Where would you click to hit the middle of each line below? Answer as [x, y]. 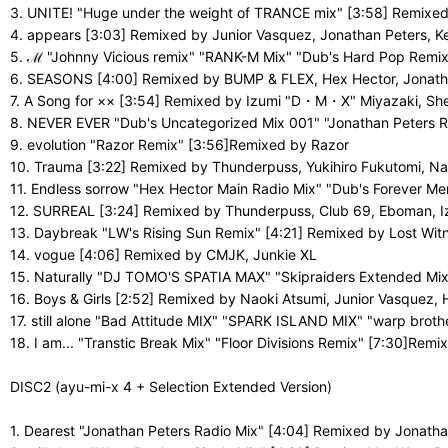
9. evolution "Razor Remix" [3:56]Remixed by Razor [179, 145]
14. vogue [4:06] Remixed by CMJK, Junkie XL [163, 255]
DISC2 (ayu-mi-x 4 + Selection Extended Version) [171, 387]
